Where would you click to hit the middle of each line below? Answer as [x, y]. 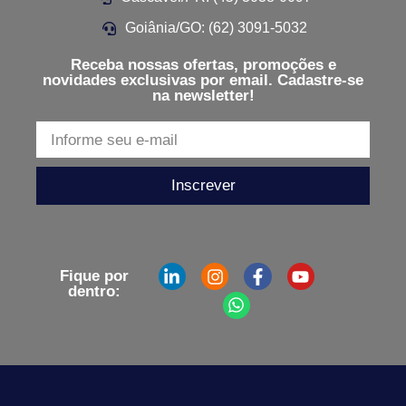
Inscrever [203, 186]
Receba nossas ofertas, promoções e [203, 65]
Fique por [95, 276]
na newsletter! [203, 96]
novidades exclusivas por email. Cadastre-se [203, 81]
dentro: [95, 292]
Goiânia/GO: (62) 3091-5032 [216, 28]
